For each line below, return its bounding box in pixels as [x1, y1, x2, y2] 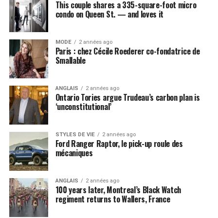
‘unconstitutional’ [55, 101, 111, 112]
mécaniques [55, 147, 93, 159]
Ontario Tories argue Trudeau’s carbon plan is [55, 91, 200, 103]
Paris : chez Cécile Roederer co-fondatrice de [55, 45, 200, 57]
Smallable [55, 54, 86, 66]
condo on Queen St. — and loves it [55, 8, 164, 20]
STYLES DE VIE [55, 131, 95, 138]
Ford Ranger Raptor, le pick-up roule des [55, 138, 183, 149]
